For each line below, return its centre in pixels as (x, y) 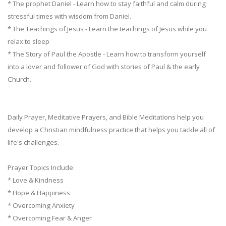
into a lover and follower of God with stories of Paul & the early (104, 66)
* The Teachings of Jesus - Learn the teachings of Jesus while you (107, 29)
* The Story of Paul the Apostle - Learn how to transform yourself (107, 54)
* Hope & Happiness (39, 192)
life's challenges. (33, 142)
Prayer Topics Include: (41, 167)
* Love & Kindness (36, 180)
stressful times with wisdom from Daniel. (69, 16)
